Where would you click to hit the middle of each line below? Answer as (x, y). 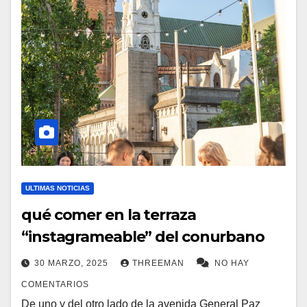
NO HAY (232, 263)
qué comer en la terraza (109, 215)
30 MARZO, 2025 (73, 263)
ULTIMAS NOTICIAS (58, 188)
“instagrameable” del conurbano (143, 237)
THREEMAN (160, 263)
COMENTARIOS (55, 284)
